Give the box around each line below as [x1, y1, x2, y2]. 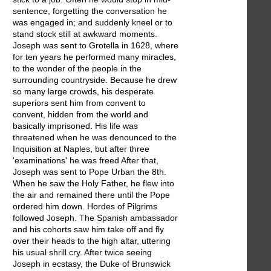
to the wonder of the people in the [13, 63, 142, 73]
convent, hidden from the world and [13, 109, 148, 119]
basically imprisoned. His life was [13, 120, 138, 131]
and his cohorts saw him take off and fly [13, 224, 164, 234]
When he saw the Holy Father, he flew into [13, 178, 174, 188]
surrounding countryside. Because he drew [13, 74, 177, 85]
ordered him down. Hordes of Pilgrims [13, 201, 157, 211]
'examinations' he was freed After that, [13, 155, 158, 165]
